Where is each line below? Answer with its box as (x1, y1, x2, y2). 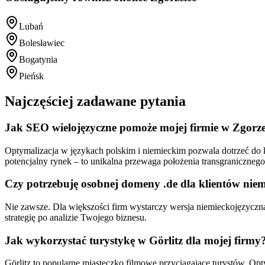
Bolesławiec (19, 38, 64, 49)
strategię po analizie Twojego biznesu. (5, 212, 147, 223)
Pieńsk (19, 71, 44, 82)
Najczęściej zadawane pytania (5, 93, 186, 109)
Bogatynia (19, 54, 57, 65)
